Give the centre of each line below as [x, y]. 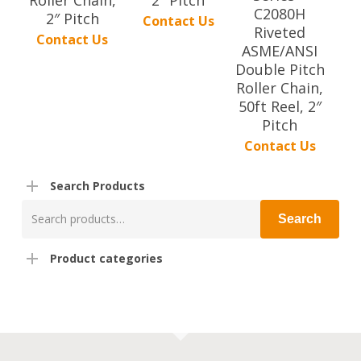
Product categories [106, 258]
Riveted [280, 32]
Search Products [97, 185]
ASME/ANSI [280, 51]
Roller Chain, [280, 88]
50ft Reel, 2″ [280, 106]
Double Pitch [280, 69]
